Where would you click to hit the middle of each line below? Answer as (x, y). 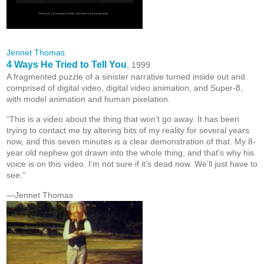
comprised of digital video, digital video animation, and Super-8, (125, 88)
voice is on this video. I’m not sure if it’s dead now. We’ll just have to (132, 164)
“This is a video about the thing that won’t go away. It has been (123, 119)
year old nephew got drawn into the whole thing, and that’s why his (130, 153)
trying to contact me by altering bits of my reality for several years (128, 131)
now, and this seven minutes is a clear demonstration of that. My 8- (131, 142)
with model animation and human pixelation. (88, 99)
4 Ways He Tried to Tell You (67, 65)
